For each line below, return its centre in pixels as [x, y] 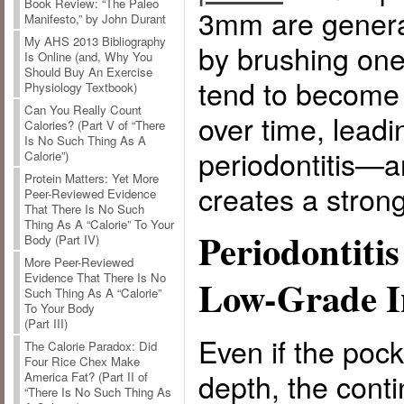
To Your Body [59, 308]
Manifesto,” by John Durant [95, 19]
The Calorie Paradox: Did [90, 346]
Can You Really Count [83, 110]
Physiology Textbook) [80, 87]
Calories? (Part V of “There [94, 125]
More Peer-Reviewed [78, 262]
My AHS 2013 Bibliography [95, 41]
